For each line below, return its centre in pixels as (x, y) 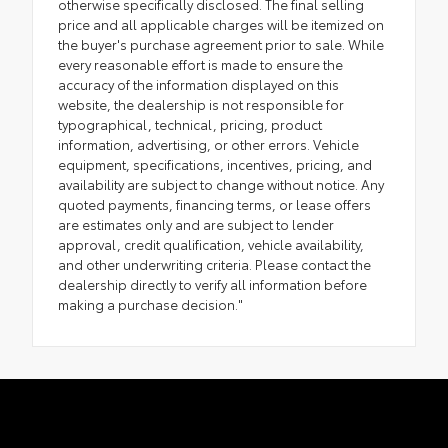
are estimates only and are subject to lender (196, 223)
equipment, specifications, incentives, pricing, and (215, 163)
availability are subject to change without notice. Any (221, 183)
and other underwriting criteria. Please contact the (214, 263)
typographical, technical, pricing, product (190, 123)
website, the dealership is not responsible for (201, 103)
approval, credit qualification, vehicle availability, (211, 243)
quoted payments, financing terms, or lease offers (214, 203)
